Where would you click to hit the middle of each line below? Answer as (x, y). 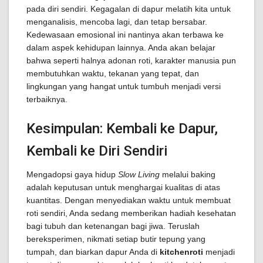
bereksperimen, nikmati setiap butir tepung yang (116, 239)
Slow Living (139, 174)
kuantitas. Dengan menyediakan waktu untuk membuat (129, 200)
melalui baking (188, 174)
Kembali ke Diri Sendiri (97, 151)
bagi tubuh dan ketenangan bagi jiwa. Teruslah (113, 226)
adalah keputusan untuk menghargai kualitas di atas (123, 187)
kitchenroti (181, 252)
